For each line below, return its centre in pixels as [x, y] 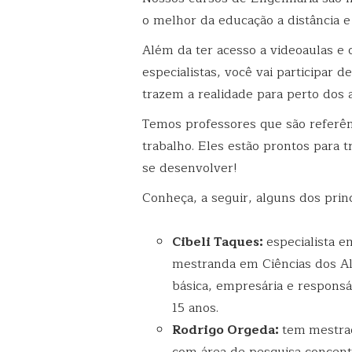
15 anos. [196, 308]
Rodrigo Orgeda [224, 330]
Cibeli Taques [216, 242]
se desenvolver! [190, 169]
